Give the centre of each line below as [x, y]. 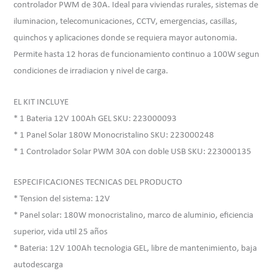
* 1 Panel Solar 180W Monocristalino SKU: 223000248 [114, 135]
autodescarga [39, 265]
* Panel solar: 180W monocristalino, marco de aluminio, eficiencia [134, 216]
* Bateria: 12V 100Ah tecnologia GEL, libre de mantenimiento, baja [135, 249]
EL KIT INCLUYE [41, 102]
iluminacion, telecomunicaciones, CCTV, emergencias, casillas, [126, 22]
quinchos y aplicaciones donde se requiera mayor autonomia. [126, 39]
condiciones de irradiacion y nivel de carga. [91, 72]
